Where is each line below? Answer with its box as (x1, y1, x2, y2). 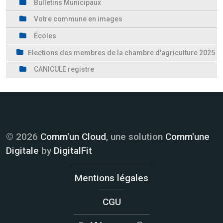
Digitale (6, 145, 39, 157)
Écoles (34, 32, 56, 40)
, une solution (106, 131, 165, 143)
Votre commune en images (34, 15, 122, 23)
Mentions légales (75, 172, 148, 184)
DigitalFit (54, 145, 92, 157)
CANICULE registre (34, 65, 94, 74)
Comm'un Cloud (40, 131, 106, 143)
